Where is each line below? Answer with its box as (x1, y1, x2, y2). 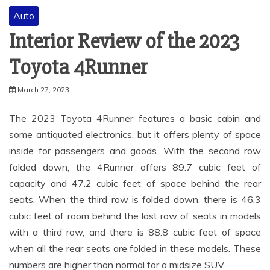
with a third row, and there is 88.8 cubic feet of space (9, 225, 261, 238)
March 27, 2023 (17, 84, 69, 94)
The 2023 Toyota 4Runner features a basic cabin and (9, 111, 261, 124)
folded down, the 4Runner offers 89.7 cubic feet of (9, 160, 261, 173)
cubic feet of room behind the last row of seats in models (9, 209, 261, 222)
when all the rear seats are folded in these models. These (9, 242, 261, 254)
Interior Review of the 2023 (9, 28, 239, 55)
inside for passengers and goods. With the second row (9, 144, 261, 157)
